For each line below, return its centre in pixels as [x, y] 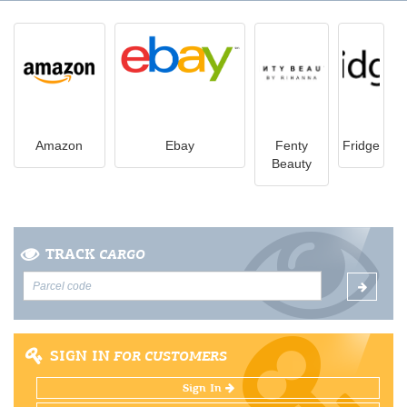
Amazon [60, 145]
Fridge [361, 145]
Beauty [291, 164]
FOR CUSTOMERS [169, 356]
